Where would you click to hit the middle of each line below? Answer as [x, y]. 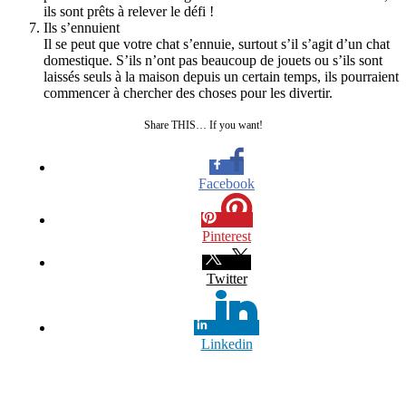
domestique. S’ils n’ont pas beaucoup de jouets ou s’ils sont [213, 60]
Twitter [227, 278]
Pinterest [227, 236]
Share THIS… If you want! [203, 125]
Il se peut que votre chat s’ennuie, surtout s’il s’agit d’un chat [217, 43]
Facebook [227, 183]
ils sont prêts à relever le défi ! [129, 11]
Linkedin [227, 343]
